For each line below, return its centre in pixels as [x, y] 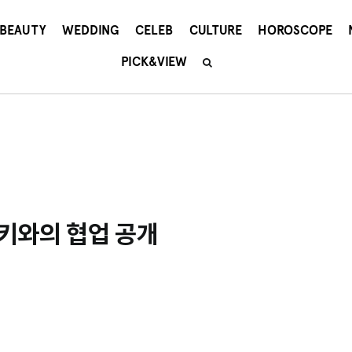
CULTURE [215, 30]
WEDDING [91, 30]
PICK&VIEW [154, 62]
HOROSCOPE [295, 30]
